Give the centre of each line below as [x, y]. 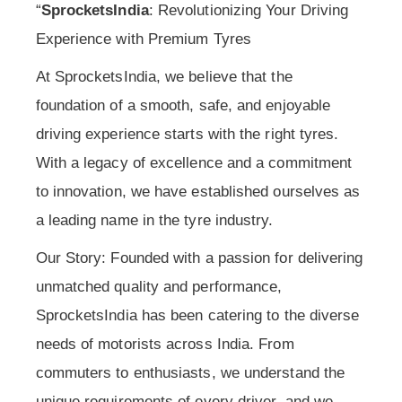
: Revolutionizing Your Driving [249, 11]
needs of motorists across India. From [165, 345]
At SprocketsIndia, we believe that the [164, 77]
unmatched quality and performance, [159, 287]
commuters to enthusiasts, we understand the [190, 373]
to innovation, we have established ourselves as [198, 192]
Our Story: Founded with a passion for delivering [199, 258]
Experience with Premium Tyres [143, 39]
